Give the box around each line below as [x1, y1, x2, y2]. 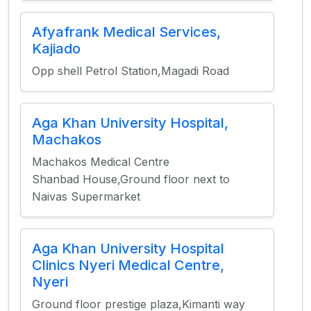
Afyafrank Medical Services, [32, 24, 221, 40]
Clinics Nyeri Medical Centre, [32, 257, 224, 274]
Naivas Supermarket [32, 190, 140, 203]
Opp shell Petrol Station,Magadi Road [32, 64, 229, 78]
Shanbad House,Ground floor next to [32, 172, 230, 186]
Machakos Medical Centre [32, 155, 169, 169]
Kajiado [32, 40, 81, 57]
